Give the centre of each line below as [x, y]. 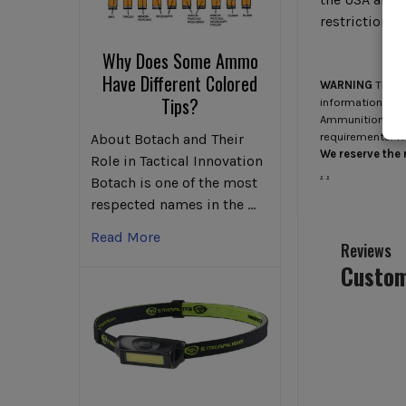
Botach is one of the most [174, 183]
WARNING [347, 85]
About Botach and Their [167, 140]
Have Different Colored [180, 84]
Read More [126, 237]
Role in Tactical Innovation [177, 161]
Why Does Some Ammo [180, 61]
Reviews [366, 250]
